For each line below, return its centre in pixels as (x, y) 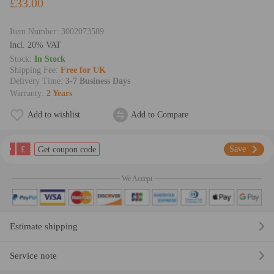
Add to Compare (160, 115)
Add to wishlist (54, 115)
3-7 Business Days (98, 81)
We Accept (137, 179)
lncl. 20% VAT (35, 45)
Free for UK (83, 70)
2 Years (59, 94)
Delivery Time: (38, 81)
